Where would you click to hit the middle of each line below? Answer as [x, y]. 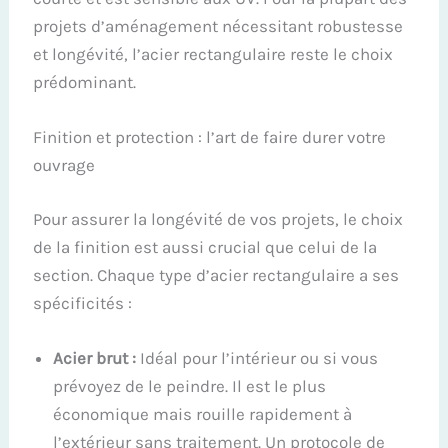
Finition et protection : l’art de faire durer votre [210, 137]
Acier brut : [95, 357]
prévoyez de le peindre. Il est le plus [190, 385]
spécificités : [83, 302]
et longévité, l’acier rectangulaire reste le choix [213, 53]
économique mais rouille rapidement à [203, 413]
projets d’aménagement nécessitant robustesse [218, 25]
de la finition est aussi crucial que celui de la [205, 246]
